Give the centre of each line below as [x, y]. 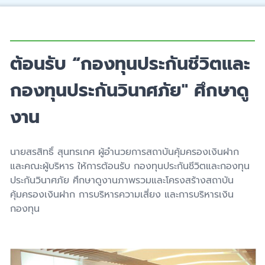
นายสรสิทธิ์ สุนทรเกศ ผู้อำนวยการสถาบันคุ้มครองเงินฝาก [125, 152]
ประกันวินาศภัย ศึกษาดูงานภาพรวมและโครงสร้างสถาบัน [122, 180]
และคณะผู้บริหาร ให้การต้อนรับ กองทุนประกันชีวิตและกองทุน [130, 166]
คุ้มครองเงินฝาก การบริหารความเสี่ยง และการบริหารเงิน [122, 194]
